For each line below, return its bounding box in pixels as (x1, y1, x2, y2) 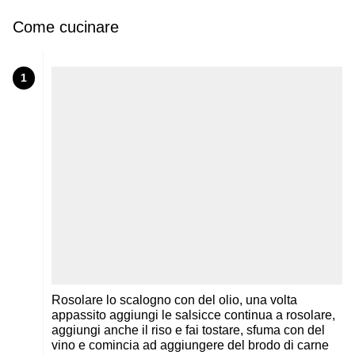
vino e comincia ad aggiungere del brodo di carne (52, 338, 329, 352)
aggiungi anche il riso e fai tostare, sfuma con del (52, 323, 325, 337)
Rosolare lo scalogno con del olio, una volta (52, 292, 297, 307)
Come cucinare (13, 17, 119, 36)
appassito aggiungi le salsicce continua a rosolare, (52, 307, 335, 322)
